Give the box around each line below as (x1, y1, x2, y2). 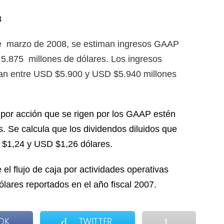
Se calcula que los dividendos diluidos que (8, 124, 177, 134)
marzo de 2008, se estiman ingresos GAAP (6, 39, 179, 49)
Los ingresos (111, 54, 162, 64)
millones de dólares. (28, 54, 108, 64)
